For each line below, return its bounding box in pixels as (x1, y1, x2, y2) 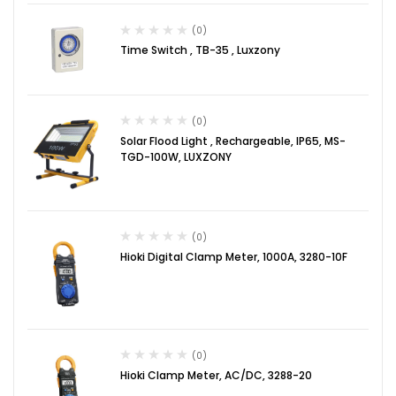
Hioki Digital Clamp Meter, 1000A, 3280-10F (120, 248, 347, 264)
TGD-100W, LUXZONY (120, 148, 232, 164)
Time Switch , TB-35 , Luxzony (120, 42, 280, 58)
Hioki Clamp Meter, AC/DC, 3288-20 (120, 367, 312, 383)
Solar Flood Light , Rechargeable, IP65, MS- (120, 133, 346, 148)
